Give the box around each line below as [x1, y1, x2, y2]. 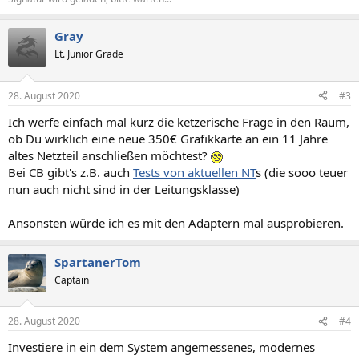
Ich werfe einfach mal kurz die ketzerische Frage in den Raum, [8, 113, 349, 130]
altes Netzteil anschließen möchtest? [8, 147, 211, 163]
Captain [54, 272, 89, 287]
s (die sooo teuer [256, 163, 348, 180]
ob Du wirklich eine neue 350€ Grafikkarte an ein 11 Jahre [8, 130, 328, 147]
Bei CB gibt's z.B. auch [8, 163, 133, 180]
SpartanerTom [54, 253, 141, 270]
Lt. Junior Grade [54, 47, 123, 62]
